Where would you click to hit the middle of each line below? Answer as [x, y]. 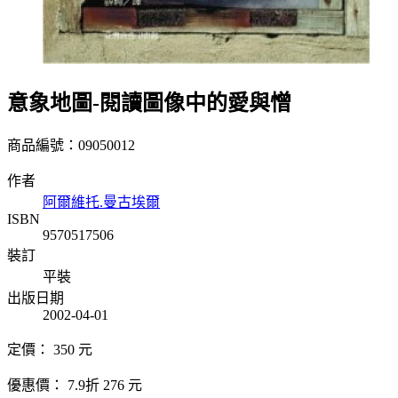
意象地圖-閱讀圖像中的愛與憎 [149, 103]
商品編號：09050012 [71, 146]
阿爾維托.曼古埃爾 [101, 203]
